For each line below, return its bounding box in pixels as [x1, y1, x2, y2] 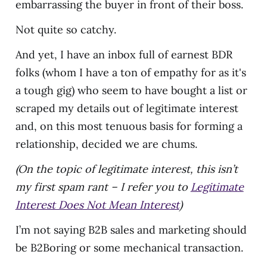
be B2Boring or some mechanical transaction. [15, 240, 243, 254]
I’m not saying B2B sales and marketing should [15, 222, 247, 237]
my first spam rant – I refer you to [15, 179, 191, 194]
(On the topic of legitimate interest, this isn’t [15, 162, 238, 176]
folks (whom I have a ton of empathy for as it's [15, 65, 246, 79]
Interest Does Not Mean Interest [15, 197, 179, 212]
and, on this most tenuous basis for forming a [15, 119, 243, 133]
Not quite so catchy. [15, 22, 116, 36]
